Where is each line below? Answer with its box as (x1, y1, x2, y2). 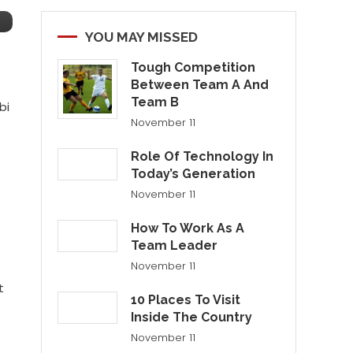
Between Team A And (131, 77, 269, 92)
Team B (131, 95, 180, 110)
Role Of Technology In (131, 149, 274, 164)
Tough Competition (131, 60, 256, 75)
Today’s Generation (131, 166, 256, 181)
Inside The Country (131, 310, 253, 325)
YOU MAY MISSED (85, 29, 198, 45)
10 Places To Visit (131, 292, 241, 307)
